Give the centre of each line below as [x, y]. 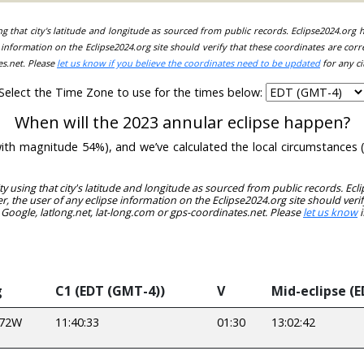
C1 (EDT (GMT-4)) [110, 290]
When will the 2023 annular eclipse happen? [182, 123]
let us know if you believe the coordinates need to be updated [188, 63]
